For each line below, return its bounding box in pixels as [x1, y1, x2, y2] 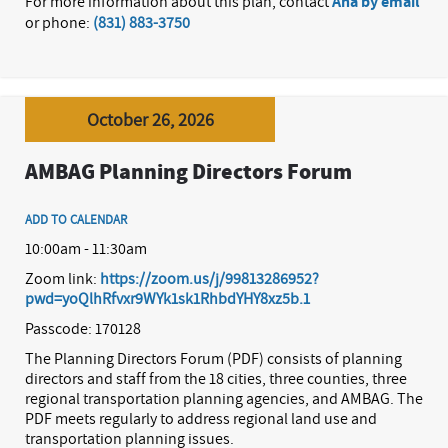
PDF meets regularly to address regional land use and [25, 408, 377, 428]
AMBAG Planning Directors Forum [25, 159, 352, 186]
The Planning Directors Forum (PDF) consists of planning [25, 348, 402, 368]
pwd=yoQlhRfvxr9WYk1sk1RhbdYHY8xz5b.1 [25, 288, 310, 308]
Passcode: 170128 [25, 318, 141, 338]
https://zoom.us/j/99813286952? [100, 268, 319, 288]
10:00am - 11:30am [25, 238, 147, 258]
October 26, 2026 [86, 108, 214, 132]
